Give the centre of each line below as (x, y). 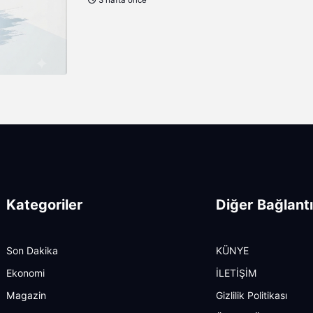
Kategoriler (45, 205)
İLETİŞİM (236, 274)
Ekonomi (26, 274)
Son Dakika (32, 251)
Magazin (26, 296)
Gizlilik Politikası (252, 296)
